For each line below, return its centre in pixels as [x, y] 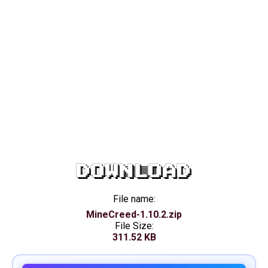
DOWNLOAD [134, 171]
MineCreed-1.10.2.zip [134, 214]
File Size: [134, 226]
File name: [134, 199]
